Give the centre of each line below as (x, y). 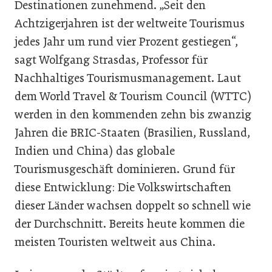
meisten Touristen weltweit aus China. (115, 242)
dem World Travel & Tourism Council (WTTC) (133, 96)
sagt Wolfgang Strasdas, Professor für (111, 60)
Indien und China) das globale (95, 151)
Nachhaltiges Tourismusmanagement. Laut (128, 78)
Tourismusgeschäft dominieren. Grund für (125, 169)
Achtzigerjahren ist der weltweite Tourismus (130, 23)
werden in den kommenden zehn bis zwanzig (133, 114)
